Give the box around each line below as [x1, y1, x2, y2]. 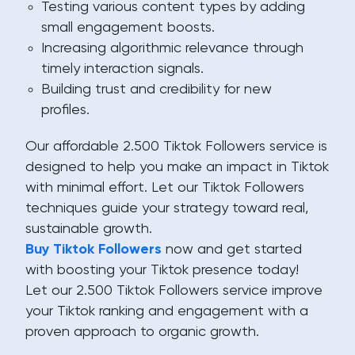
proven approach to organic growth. [25, 325, 259, 339]
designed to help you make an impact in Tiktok [25, 160, 329, 174]
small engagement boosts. [41, 21, 215, 35]
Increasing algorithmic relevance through [41, 41, 303, 55]
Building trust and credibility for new [41, 82, 272, 97]
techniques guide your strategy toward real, [25, 201, 308, 216]
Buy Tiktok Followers [25, 242, 162, 257]
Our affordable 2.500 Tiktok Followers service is [25, 139, 327, 154]
